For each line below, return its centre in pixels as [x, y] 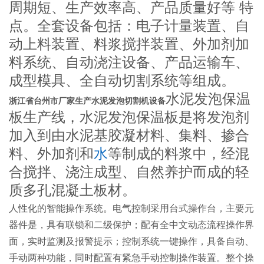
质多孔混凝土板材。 [73, 190]
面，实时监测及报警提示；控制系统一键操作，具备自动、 [132, 242]
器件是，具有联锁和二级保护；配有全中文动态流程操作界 [132, 225]
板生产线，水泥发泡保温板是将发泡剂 [129, 117]
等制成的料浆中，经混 [179, 154]
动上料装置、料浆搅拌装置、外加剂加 [129, 44]
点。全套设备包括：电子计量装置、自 [129, 26]
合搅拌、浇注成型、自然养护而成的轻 [129, 172]
